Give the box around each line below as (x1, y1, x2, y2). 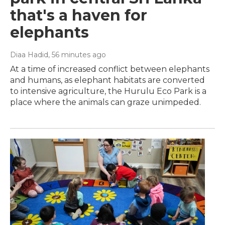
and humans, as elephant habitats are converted (10, 75, 205, 85)
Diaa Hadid (10, 50, 48, 60)
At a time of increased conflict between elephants (10, 64, 209, 74)
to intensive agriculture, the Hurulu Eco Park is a (10, 86, 206, 96)
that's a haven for (10, 6, 147, 25)
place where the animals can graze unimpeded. (10, 97, 201, 107)
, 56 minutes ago (48, 50, 106, 60)
